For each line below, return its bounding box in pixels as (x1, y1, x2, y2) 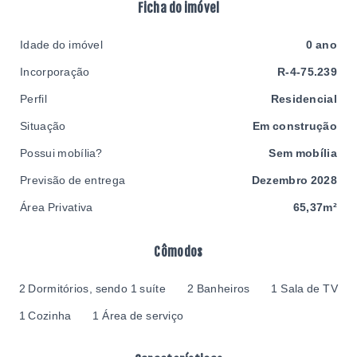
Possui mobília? (20, 147, 103, 159)
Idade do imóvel (20, 38, 103, 51)
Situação (20, 120, 66, 132)
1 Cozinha (18, 309, 72, 322)
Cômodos (154, 244, 203, 260)
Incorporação (20, 65, 90, 78)
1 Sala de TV (271, 282, 338, 295)
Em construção (252, 120, 337, 132)
